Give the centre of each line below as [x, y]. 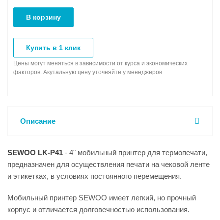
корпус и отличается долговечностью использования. [98, 209]
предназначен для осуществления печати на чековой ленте [109, 164]
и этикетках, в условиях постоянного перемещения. [95, 176]
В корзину [43, 17]
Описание [38, 121]
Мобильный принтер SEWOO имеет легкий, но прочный [102, 198]
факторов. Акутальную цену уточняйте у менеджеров [88, 72]
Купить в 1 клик [53, 48]
